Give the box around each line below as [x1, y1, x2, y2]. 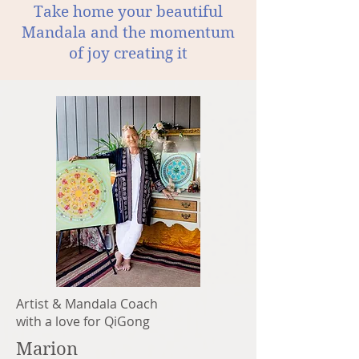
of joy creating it [69, 44, 188, 63]
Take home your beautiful [34, 2, 223, 21]
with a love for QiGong [16, 313, 150, 330]
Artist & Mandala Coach [16, 295, 158, 313]
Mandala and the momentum [22, 23, 235, 42]
